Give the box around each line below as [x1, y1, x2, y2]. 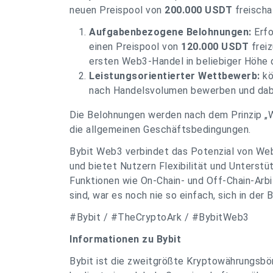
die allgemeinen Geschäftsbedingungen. [69, 124, 251, 135]
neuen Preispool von [69, 4, 165, 16]
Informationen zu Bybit [69, 233, 181, 245]
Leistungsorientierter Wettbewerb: [89, 70, 260, 82]
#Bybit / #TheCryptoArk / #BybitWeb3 [69, 211, 249, 223]
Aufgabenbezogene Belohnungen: [89, 26, 252, 38]
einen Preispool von [89, 41, 181, 52]
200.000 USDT [165, 4, 232, 16]
